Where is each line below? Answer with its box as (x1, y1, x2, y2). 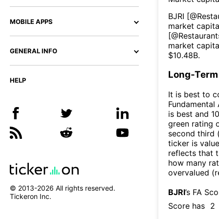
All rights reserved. (54, 184, 115, 193)
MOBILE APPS (10, 18, 53, 25)
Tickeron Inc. (10, 192, 51, 201)
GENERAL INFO (10, 47, 57, 55)
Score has (168, 200, 205, 211)
